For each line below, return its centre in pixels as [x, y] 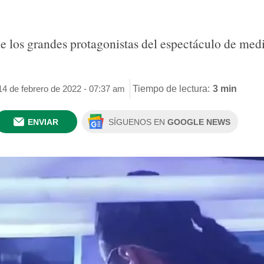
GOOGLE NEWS [199, 122]
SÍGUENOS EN [138, 122]
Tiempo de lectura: [171, 88]
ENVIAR [43, 122]
